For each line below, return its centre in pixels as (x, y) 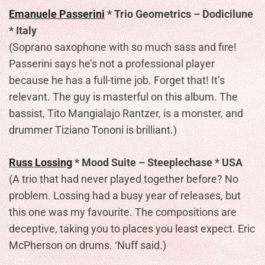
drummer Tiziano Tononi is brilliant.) (93, 130)
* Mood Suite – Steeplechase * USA (157, 162)
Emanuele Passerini (57, 14)
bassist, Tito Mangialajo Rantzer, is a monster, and (126, 113)
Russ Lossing (41, 162)
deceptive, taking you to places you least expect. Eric (132, 229)
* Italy (23, 30)
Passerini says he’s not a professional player (112, 64)
